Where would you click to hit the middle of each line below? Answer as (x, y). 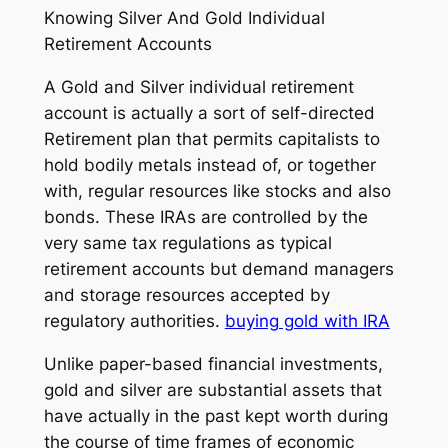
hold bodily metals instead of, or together (209, 164)
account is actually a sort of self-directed (209, 112)
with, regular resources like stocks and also (217, 190)
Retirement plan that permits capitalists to (211, 138)
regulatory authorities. (134, 320)
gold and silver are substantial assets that (212, 389)
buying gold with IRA (307, 320)
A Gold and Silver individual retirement (198, 86)
